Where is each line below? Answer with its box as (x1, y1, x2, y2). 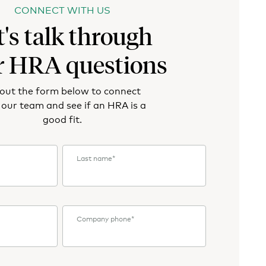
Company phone (76, 213, 131, 223)
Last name (76, 153, 112, 163)
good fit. (42, 112, 82, 125)
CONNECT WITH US (14, 2, 110, 16)
